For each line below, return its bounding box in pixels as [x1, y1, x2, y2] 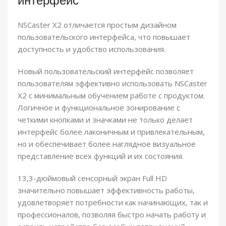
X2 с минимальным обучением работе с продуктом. [18, 90, 205, 101]
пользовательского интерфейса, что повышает [18, 32, 190, 42]
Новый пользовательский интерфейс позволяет [18, 66, 194, 77]
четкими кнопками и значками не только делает [18, 115, 193, 125]
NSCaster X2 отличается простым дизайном [18, 20, 177, 30]
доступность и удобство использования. [18, 44, 165, 54]
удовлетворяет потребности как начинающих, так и [18, 197, 208, 208]
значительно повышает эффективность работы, [18, 185, 195, 196]
